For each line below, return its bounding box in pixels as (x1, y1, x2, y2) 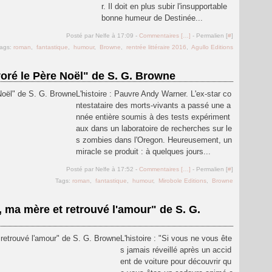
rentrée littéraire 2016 (126, 44, 186, 50)
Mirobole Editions (158, 177, 206, 184)
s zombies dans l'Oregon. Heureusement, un (76, 135, 232, 144)
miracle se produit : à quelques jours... (76, 147, 211, 156)
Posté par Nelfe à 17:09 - (66, 32, 139, 39)
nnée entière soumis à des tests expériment (76, 112, 230, 121)
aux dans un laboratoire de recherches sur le (76, 124, 232, 133)
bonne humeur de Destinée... (101, 13, 203, 22)
